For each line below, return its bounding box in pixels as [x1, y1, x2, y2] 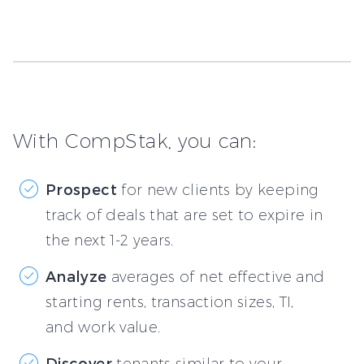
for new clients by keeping [116, 180, 319, 199]
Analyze [45, 266, 107, 284]
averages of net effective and [106, 267, 325, 286]
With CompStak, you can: [13, 128, 257, 153]
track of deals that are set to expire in [45, 206, 323, 224]
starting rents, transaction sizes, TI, [45, 292, 294, 311]
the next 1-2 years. [45, 231, 174, 249]
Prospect [45, 180, 117, 197]
